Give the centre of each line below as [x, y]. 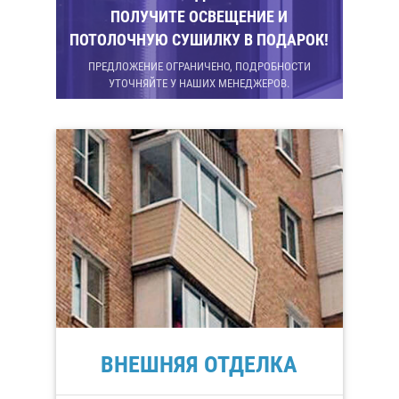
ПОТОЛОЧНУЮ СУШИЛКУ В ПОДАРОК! [199, 40]
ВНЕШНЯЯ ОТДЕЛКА [199, 364]
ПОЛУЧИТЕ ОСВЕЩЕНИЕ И [199, 17]
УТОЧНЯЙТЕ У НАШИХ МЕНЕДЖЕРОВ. [199, 83]
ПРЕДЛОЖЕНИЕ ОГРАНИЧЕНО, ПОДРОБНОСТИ [199, 66]
